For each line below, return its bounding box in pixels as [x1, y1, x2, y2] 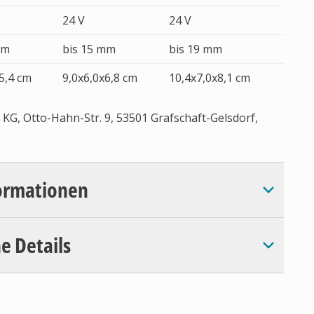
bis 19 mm [169, 41, 222, 57]
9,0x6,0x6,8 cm [62, 70, 137, 86]
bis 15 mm [62, 41, 116, 57]
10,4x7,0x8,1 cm [169, 70, 250, 86]
